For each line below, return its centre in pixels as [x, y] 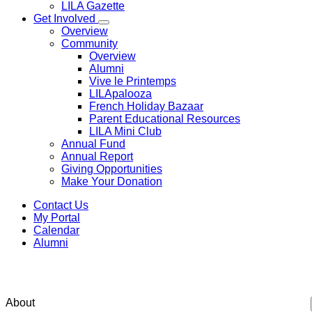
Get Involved [64, 18]
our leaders [150, 272]
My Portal [57, 218]
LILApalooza [120, 94]
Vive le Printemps [133, 81]
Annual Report [97, 156]
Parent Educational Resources [165, 119]
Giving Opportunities [112, 169]
